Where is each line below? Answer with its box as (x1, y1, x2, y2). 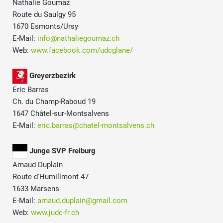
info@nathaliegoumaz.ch (37, 34, 119, 43)
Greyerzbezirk (29, 71, 76, 81)
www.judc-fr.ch (31, 208, 79, 218)
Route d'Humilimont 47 (12, 172, 89, 182)
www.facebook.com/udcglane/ (31, 46, 133, 55)
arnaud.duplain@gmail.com (37, 196, 127, 206)
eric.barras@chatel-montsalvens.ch (37, 121, 154, 130)
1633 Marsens (12, 184, 59, 194)
